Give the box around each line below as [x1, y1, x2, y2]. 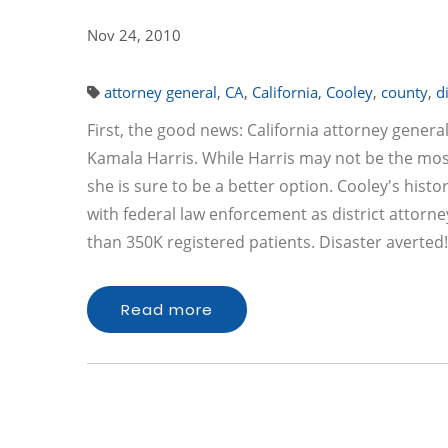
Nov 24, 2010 [87, 25, 181, 45]
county [381, 82, 428, 102]
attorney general [104, 82, 217, 102]
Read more [121, 299, 213, 320]
